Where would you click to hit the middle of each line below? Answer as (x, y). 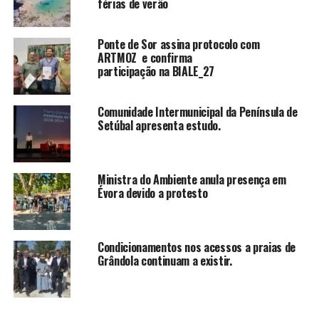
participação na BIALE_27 (158, 72)
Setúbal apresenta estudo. (159, 126)
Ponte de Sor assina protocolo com (178, 45)
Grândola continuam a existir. (164, 261)
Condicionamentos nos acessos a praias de (197, 247)
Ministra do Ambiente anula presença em (192, 180)
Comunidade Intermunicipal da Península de (197, 112)
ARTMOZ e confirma (145, 58)
